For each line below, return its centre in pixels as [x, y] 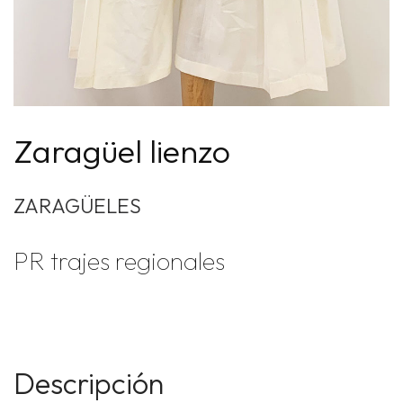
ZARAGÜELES [77, 206]
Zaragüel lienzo [122, 151]
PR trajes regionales [119, 261]
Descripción [89, 383]
